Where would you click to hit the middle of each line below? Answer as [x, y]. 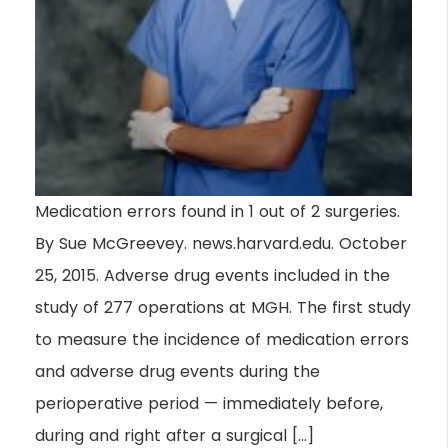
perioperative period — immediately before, [209, 403]
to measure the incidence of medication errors [222, 339]
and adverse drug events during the [177, 371]
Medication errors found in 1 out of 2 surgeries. [217, 211]
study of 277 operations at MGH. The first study [223, 307]
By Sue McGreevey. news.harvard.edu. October [221, 243]
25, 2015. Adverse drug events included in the [212, 275]
